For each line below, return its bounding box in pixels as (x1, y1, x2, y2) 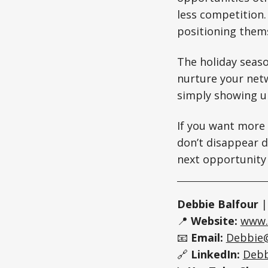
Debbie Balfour (176, 196, 258, 211)
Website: (190, 213, 237, 228)
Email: (190, 230, 223, 245)
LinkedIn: (190, 246, 240, 261)
